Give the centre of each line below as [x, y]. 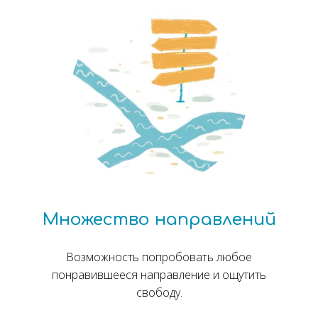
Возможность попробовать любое [159, 257]
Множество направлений [159, 220]
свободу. [159, 293]
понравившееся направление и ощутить [159, 275]
